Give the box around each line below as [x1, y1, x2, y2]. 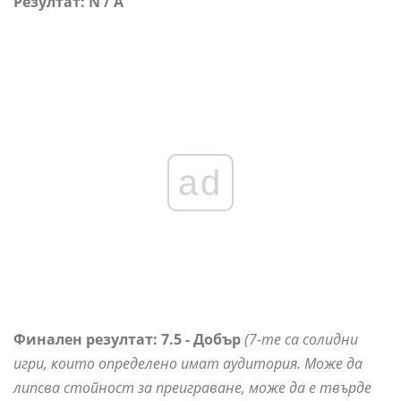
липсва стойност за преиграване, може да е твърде [13, 378, 371, 398]
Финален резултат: [13, 329, 161, 350]
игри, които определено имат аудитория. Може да [13, 354, 363, 374]
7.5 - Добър [161, 329, 241, 350]
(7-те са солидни [244, 329, 358, 350]
